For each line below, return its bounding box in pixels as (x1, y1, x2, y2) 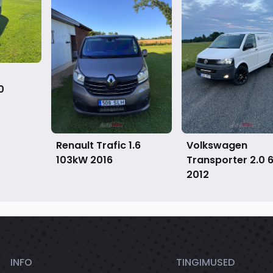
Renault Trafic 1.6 (56, 138, 141, 152)
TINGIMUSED (175, 255, 235, 269)
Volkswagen (186, 138, 247, 152)
